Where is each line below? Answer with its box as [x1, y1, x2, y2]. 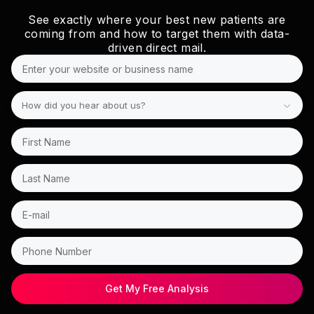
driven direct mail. [107, 41, 207, 55]
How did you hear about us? [22, 99, 146, 111]
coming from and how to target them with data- [25, 27, 289, 41]
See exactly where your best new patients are [28, 13, 286, 27]
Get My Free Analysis [105, 282, 209, 295]
